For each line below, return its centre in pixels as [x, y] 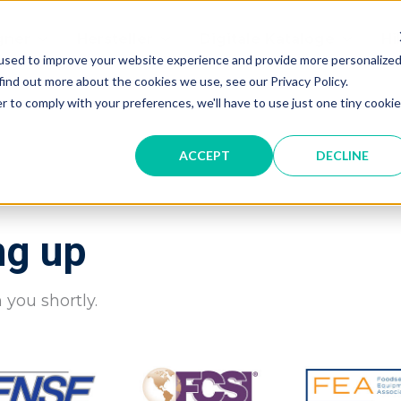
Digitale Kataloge [267, 39]
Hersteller [115, 39]
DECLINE [342, 155]
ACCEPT [204, 155]
